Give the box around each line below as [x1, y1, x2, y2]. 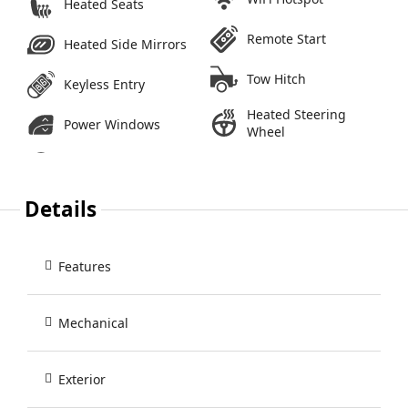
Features [58, 257, 111, 275]
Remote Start [247, 30, 326, 48]
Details [25, 194, 97, 223]
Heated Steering [247, 105, 346, 123]
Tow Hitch [247, 70, 306, 88]
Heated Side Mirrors [64, 36, 187, 54]
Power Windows [64, 116, 160, 134]
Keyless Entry [64, 76, 145, 94]
